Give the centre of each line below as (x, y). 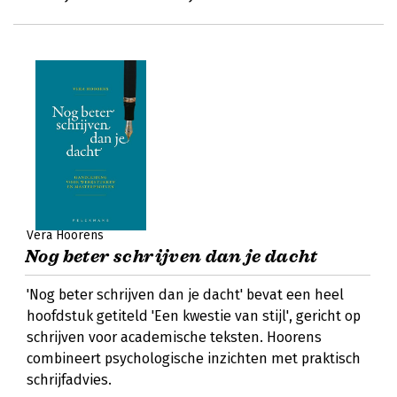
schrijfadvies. (69, 380)
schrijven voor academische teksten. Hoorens (174, 337)
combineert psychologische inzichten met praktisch (194, 358)
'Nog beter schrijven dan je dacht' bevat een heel (185, 295)
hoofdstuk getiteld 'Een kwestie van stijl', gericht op (194, 316)
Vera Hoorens (65, 235)
